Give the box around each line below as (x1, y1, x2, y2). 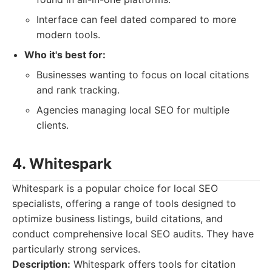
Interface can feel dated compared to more (36, 13, 236, 25)
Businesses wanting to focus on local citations (36, 69, 249, 81)
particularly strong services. (12, 243, 140, 255)
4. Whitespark (12, 155, 112, 172)
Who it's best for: (24, 49, 106, 61)
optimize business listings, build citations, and (12, 212, 223, 225)
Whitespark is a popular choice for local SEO (12, 182, 218, 194)
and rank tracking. (36, 84, 120, 96)
